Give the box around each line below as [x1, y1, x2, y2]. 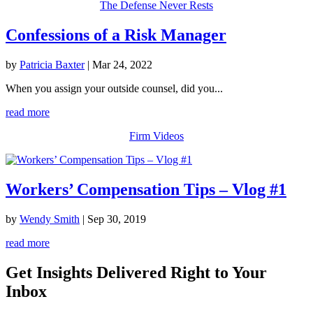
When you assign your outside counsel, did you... [6, 82, 223, 94]
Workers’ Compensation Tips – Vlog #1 [6, 180, 286, 198]
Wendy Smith [20, 212, 80, 225]
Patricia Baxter [20, 58, 85, 71]
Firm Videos [129, 129, 184, 142]
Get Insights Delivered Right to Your [6, 263, 267, 282]
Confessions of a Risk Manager [6, 26, 226, 45]
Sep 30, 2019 [87, 212, 146, 225]
